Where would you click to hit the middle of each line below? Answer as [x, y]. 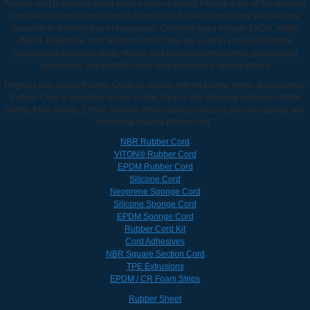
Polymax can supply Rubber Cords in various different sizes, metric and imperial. [155, 85]
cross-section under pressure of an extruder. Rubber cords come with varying [155, 16]
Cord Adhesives [155, 241]
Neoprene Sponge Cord [155, 191]
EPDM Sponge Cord [155, 216]
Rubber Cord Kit [155, 229]
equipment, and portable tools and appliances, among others [155, 65]
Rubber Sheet [155, 299]
